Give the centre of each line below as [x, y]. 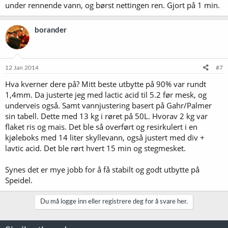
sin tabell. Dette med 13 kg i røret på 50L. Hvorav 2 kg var [106, 116]
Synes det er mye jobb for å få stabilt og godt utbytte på [102, 169]
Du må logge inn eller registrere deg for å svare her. [114, 202]
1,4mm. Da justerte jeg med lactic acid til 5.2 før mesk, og [106, 95]
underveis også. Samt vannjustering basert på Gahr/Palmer [108, 105]
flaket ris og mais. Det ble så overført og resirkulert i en [101, 127]
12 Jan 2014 [22, 68]
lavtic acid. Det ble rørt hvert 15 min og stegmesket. [95, 148]
